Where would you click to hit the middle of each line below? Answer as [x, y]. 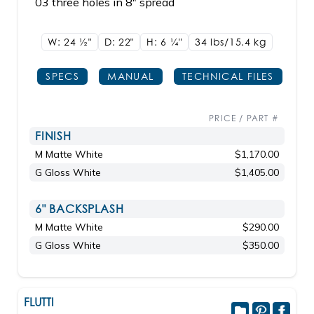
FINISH [53, 136]
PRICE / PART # [244, 118]
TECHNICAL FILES [228, 76]
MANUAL [131, 76]
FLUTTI [39, 302]
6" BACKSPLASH [80, 209]
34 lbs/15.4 [224, 42]
